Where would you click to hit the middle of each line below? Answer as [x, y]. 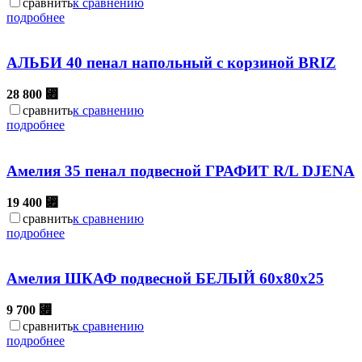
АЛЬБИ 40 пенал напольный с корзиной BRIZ [171, 63]
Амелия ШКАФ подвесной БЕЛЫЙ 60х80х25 [165, 279]
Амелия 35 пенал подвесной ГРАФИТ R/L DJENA [181, 170]
